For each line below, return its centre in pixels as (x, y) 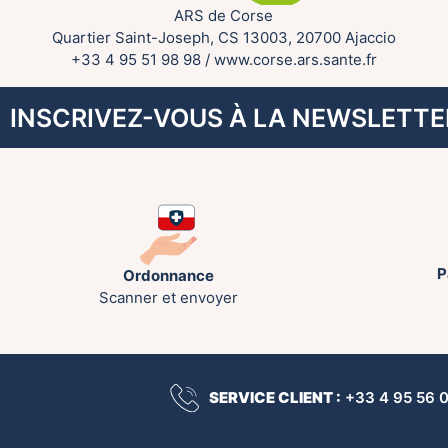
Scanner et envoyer (168, 298)
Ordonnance (168, 276)
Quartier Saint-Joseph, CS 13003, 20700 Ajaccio (223, 38)
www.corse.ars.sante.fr (295, 60)
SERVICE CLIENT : (275, 397)
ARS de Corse (224, 16)
